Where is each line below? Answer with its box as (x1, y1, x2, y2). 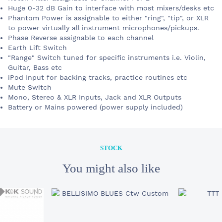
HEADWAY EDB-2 (20, 151, 98, 162)
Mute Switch (8, 83, 52, 92)
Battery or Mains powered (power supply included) (8, 103, 183, 111)
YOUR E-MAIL (16, 189, 65, 197)
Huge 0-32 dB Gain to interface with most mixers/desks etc (8, 4, 214, 12)
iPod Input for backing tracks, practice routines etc (8, 73, 187, 82)
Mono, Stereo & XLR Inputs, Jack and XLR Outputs (8, 93, 181, 102)
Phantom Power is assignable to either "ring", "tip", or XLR (8, 14, 209, 22)
